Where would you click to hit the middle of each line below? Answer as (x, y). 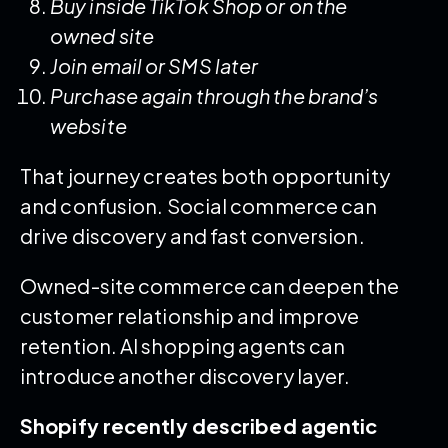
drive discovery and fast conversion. (194, 235)
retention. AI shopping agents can (183, 345)
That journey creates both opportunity (205, 175)
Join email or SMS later (154, 65)
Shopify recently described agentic (199, 425)
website (88, 125)
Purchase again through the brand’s (214, 95)
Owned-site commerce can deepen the (210, 285)
